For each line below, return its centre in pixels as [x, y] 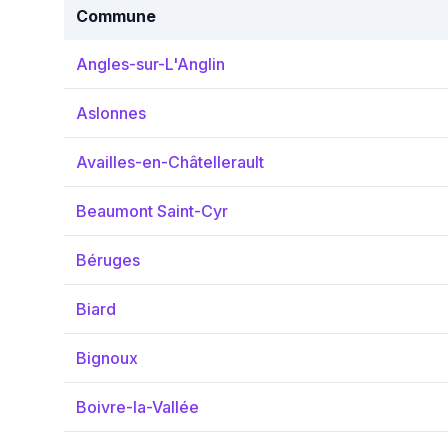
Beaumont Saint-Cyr [152, 211]
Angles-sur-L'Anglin [150, 64]
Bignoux [107, 358]
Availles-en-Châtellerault [170, 162]
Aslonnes [111, 113]
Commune [116, 16]
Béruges [108, 260]
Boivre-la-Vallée [137, 407]
